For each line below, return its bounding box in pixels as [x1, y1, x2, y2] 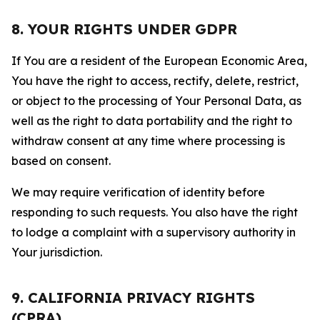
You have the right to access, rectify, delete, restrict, [11, 74, 299, 88]
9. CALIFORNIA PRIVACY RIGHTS [11, 289, 255, 306]
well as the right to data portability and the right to [11, 114, 292, 128]
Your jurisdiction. [11, 245, 102, 259]
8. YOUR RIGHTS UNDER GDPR [11, 20, 237, 38]
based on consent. [11, 154, 111, 168]
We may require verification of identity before [11, 185, 265, 199]
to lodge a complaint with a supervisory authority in [11, 225, 296, 239]
